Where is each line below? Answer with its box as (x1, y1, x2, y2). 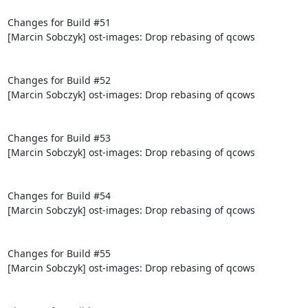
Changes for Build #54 (7, 188, 111, 202)
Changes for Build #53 (7, 131, 111, 144)
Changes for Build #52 (7, 73, 111, 87)
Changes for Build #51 (7, 15, 111, 29)
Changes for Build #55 (7, 246, 111, 260)
